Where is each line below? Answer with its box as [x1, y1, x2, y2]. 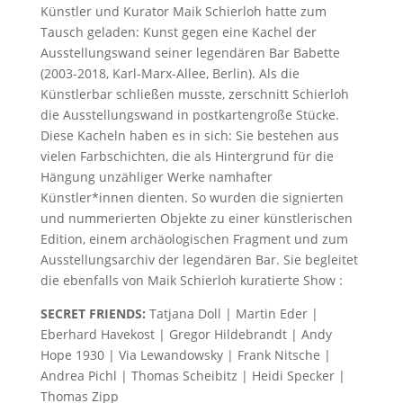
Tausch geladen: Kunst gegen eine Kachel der [40, 23, 317, 41]
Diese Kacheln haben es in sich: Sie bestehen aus [40, 127, 339, 145]
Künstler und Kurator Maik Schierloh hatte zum [40, 3, 327, 21]
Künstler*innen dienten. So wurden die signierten [40, 189, 344, 207]
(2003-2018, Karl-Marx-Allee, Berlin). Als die [40, 65, 300, 83]
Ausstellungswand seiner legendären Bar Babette [40, 44, 340, 62]
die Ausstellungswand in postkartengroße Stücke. [40, 106, 339, 124]
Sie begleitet [282, 251, 358, 269]
